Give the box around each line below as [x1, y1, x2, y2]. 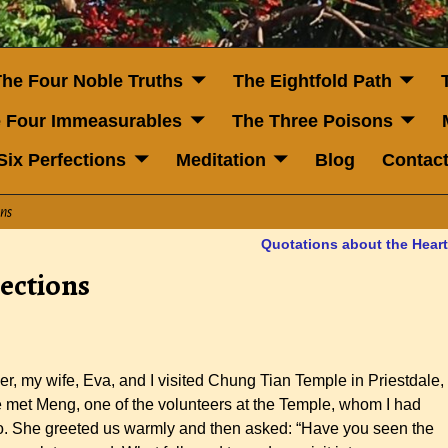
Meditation [175, 150, 266, 171]
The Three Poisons [231, 110, 393, 131]
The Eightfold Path [232, 71, 392, 92]
